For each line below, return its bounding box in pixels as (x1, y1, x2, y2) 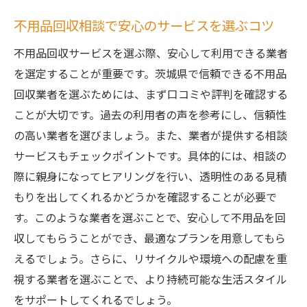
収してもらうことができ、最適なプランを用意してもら (14, 230, 286, 246)
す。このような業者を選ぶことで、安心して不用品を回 (14, 209, 286, 225)
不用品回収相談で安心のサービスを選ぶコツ (14, 16, 274, 35)
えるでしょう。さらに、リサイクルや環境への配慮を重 (14, 250, 287, 267)
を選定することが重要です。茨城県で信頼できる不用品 (14, 65, 286, 82)
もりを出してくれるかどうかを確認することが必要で (14, 188, 277, 205)
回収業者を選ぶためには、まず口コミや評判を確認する (14, 86, 288, 102)
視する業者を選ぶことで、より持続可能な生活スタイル (14, 271, 287, 287)
